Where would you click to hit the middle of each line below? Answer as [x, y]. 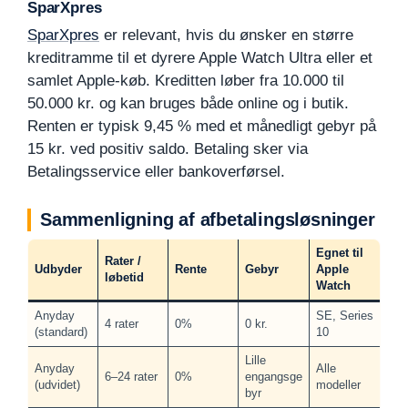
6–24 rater [131, 377]
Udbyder [58, 270]
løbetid [124, 278]
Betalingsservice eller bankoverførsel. [156, 172]
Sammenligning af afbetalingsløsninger [208, 220]
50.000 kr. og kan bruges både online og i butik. [188, 104]
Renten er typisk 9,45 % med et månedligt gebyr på [202, 127]
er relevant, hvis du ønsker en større [226, 36]
